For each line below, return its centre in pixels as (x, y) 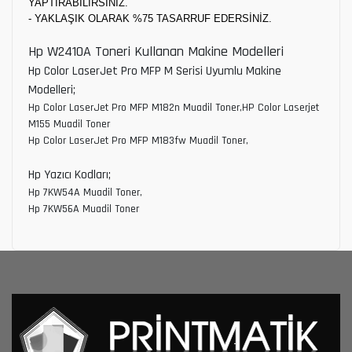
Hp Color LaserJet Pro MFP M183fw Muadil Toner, (138, 140)
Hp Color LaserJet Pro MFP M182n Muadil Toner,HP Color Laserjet (174, 107)
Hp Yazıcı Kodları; (70, 174)
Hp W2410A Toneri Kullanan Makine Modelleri (156, 51)
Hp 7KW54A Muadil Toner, (85, 192)
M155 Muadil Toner (69, 124)
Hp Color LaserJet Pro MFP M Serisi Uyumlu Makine (155, 71)
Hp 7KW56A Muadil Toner (84, 209)
